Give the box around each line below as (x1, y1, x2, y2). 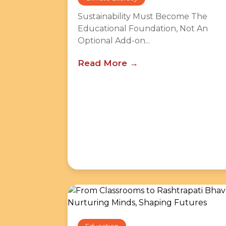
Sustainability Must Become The (78, 12, 207, 21)
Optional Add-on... (78, 36, 150, 45)
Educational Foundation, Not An (78, 24, 208, 33)
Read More (78, 58, 127, 68)
